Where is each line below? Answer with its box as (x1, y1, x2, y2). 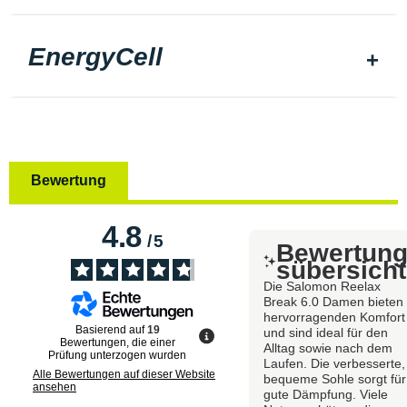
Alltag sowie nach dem (263, 340, 393, 355)
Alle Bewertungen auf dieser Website (33, 367, 215, 381)
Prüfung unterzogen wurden (48, 348, 186, 362)
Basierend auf (74, 323, 147, 336)
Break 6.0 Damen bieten (263, 293, 404, 309)
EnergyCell (28, 43, 163, 72)
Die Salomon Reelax (263, 278, 382, 293)
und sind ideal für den (263, 324, 389, 340)
